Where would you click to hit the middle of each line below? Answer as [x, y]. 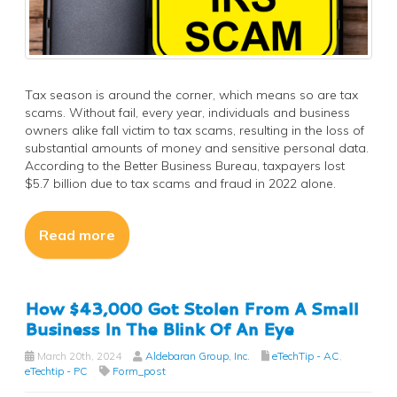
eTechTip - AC [306, 355]
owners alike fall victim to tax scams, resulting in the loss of [195, 130]
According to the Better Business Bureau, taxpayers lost [185, 165]
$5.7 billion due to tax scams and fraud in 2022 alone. [180, 183]
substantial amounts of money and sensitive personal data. [197, 148]
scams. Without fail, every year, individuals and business [187, 112]
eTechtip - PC [56, 370]
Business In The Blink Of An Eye [160, 328]
